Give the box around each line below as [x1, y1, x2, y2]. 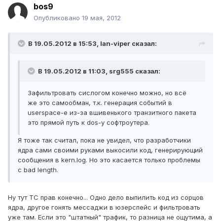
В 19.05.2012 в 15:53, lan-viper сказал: [28, 39, 157, 48]
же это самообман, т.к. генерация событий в [28, 99, 172, 107]
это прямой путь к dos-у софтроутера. [28, 118, 149, 127]
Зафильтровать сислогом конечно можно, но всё [28, 89, 186, 97]
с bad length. [18, 166, 58, 174]
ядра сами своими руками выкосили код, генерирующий [18, 146, 203, 154]
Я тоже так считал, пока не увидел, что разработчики [18, 136, 191, 145]
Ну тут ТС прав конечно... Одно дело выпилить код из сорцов [8, 193, 204, 202]
